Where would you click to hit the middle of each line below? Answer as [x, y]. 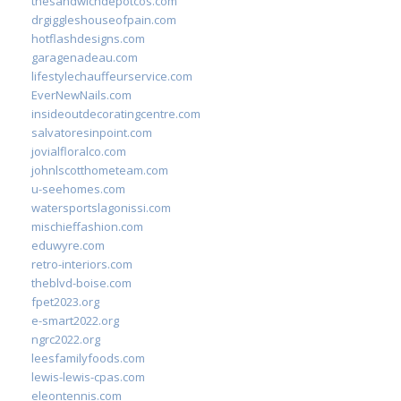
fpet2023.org [65, 302]
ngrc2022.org [66, 339]
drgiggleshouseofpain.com [104, 20]
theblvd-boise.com [81, 283]
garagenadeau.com [85, 57]
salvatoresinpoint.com [92, 132]
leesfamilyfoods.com [88, 358]
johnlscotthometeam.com [100, 170]
